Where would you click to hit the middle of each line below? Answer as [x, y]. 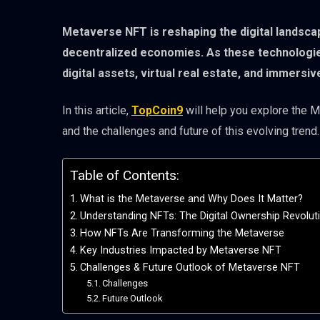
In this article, [97, 111]
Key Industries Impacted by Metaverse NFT [180, 251]
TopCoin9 [157, 111]
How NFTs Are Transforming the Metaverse [182, 234]
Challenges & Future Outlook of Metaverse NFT [190, 268]
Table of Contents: [125, 176]
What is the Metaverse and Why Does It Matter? [191, 199]
